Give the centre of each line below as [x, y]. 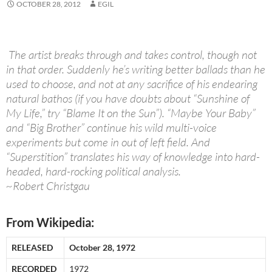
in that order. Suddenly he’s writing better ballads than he [136, 70]
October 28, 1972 [102, 248]
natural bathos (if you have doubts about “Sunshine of [128, 99]
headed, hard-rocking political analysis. [93, 172]
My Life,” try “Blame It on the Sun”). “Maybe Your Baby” [131, 113]
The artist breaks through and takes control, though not [131, 55]
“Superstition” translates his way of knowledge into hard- [133, 157]
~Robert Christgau [48, 186]
